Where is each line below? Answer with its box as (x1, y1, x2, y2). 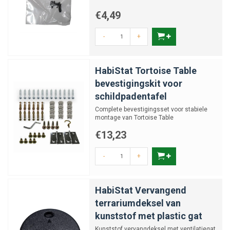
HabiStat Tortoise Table (95, 65, 197, 76)
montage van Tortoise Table (95, 114, 174, 121)
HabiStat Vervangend (95, 185, 186, 196)
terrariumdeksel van (95, 198, 181, 208)
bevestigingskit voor (95, 78, 182, 89)
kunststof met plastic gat (95, 210, 202, 221)
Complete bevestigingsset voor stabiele (95, 106, 207, 113)
